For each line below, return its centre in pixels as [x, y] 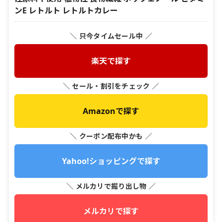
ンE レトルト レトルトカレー [66, 10]
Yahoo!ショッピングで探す [111, 161]
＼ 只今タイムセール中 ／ [111, 36]
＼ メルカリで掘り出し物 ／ [111, 186]
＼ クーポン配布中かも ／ [111, 136]
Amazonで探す [111, 111]
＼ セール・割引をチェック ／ [111, 86]
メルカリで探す [111, 211]
